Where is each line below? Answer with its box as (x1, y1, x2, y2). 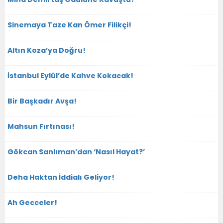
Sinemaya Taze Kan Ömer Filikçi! (7, 19, 131, 30)
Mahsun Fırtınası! (7, 121, 75, 131)
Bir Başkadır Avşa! (7, 96, 77, 106)
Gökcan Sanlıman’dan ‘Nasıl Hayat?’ (7, 146, 145, 157)
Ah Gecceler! (7, 197, 57, 208)
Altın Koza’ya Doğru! (7, 45, 86, 55)
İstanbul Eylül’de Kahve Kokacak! (7, 70, 133, 81)
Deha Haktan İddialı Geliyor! (7, 172, 114, 182)
